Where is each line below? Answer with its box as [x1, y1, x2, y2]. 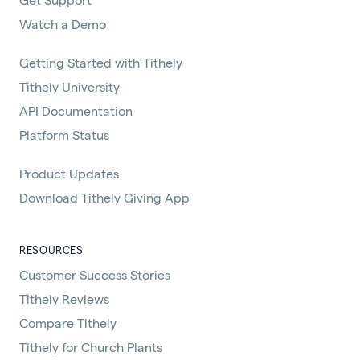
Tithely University [19, 78, 120, 94]
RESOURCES [19, 243, 84, 256]
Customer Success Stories [19, 266, 170, 282]
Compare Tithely [19, 314, 117, 330]
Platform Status [19, 126, 109, 142]
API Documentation [19, 102, 133, 118]
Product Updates [19, 165, 119, 181]
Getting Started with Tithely [19, 54, 182, 70]
